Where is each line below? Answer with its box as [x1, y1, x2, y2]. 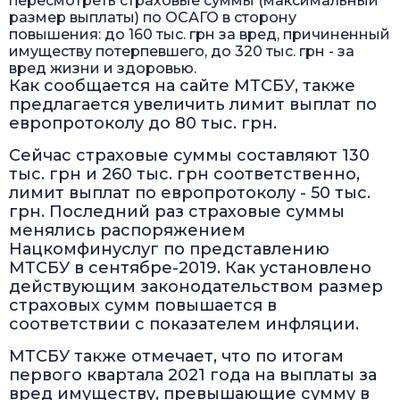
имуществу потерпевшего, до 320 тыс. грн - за [9, 43, 354, 61]
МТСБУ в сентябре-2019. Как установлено [9, 258, 371, 279]
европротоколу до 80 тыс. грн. [9, 113, 277, 134]
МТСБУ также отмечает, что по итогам [9, 346, 344, 367]
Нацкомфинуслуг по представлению [9, 239, 329, 260]
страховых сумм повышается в [9, 296, 277, 316]
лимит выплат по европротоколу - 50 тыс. [9, 183, 371, 204]
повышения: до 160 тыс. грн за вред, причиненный [9, 26, 390, 44]
